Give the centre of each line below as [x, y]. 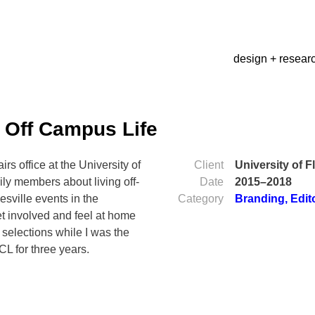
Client [208, 165]
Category [200, 199]
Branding [259, 199]
